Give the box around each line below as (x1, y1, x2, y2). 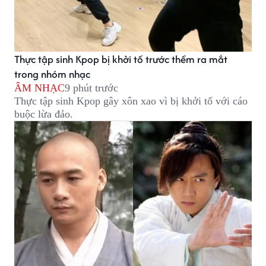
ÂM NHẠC (14, 81, 65, 94)
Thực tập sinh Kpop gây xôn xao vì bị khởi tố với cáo (14, 94, 248, 107)
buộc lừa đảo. (14, 107, 73, 120)
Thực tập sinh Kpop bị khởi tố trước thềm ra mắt (14, 51, 227, 66)
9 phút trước (65, 81, 118, 94)
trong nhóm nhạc (14, 66, 90, 81)
